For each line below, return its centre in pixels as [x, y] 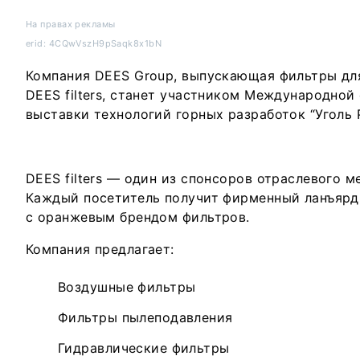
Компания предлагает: [100, 249]
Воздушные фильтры [127, 287]
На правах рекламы [71, 24]
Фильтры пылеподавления [145, 317]
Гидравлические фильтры [144, 348]
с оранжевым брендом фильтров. [140, 217]
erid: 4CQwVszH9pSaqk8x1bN [94, 43]
